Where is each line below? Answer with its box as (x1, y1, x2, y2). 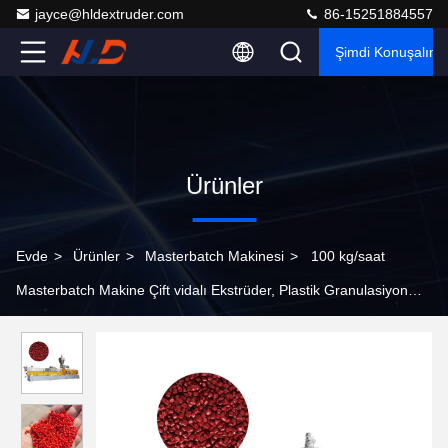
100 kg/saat (311, 248, 385, 264)
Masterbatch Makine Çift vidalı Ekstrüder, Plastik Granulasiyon (16, 282, 408, 298)
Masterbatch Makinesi (145, 248, 284, 264)
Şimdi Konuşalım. (335, 44, 445, 60)
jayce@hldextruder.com (35, 6, 184, 22)
